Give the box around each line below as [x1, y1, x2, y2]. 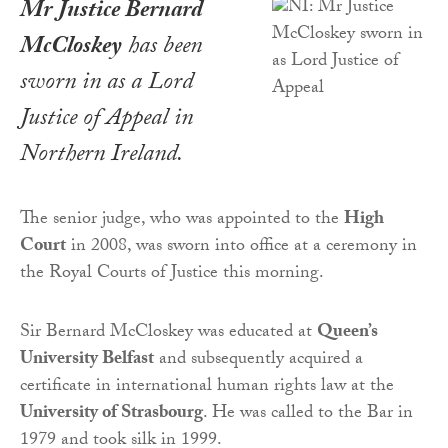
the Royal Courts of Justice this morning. [20, 259, 324, 291]
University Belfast [20, 345, 154, 377]
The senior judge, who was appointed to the [20, 205, 344, 237]
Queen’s [317, 318, 378, 350]
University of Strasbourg [20, 399, 203, 431]
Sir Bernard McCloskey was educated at [20, 318, 317, 350]
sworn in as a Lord [20, 64, 193, 106]
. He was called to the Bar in [203, 399, 413, 431]
